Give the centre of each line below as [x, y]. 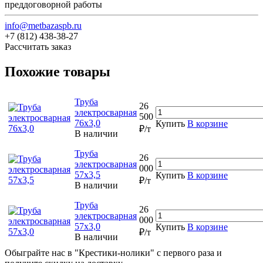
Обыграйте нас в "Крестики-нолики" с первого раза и [113, 252]
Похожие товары [58, 71]
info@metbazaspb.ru [43, 25]
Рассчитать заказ [38, 46]
